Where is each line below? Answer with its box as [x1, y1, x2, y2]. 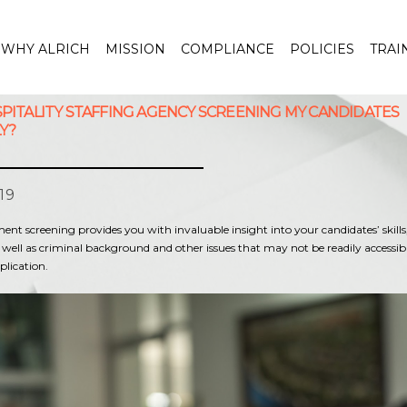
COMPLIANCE [180, 41, 274, 57]
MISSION [104, 41, 165, 57]
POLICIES [289, 41, 354, 57]
